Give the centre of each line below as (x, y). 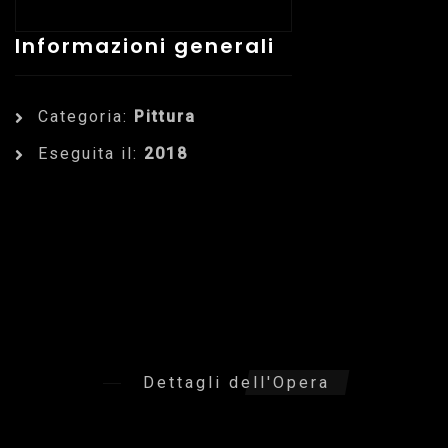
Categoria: (86, 116)
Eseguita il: (91, 153)
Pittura (165, 116)
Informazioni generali (145, 45)
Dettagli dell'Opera (236, 382)
